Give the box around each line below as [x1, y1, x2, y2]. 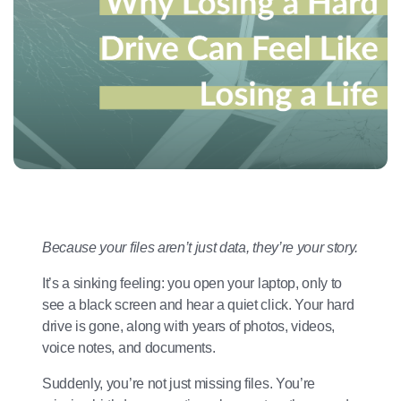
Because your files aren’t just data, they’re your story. [42, 239, 359, 255]
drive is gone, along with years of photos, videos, [42, 318, 335, 334]
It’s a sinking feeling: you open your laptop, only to [42, 275, 343, 291]
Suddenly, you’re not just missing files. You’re [42, 375, 315, 391]
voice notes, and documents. [42, 339, 216, 355]
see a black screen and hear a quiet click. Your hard [42, 296, 354, 312]
